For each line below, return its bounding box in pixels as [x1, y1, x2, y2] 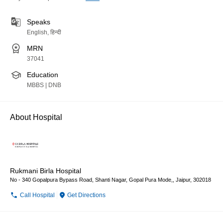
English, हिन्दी [27, 29, 61, 36]
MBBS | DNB [27, 82, 61, 89]
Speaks [27, 18, 50, 26]
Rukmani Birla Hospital [10, 167, 81, 175]
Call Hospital [20, 192, 55, 199]
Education [27, 71, 58, 79]
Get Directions [67, 192, 106, 199]
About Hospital [10, 113, 62, 121]
